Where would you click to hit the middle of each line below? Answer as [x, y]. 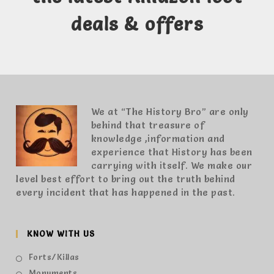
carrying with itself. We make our [172, 166]
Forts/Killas [54, 257]
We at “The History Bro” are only [170, 112]
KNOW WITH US [61, 234]
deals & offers [137, 24]
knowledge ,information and [158, 139]
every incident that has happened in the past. [126, 193]
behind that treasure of [148, 125]
